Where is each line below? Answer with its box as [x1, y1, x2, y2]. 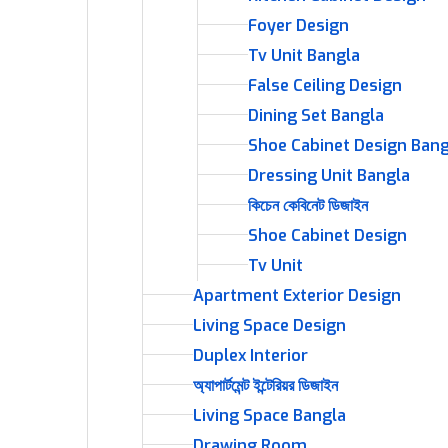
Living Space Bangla [193, 405, 346, 426]
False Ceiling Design [248, 75, 402, 96]
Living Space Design [193, 315, 346, 336]
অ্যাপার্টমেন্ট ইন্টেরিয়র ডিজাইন [193, 375, 338, 396]
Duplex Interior [193, 345, 308, 366]
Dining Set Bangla [248, 105, 384, 126]
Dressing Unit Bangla [248, 165, 410, 186]
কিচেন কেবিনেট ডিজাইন [248, 195, 368, 216]
